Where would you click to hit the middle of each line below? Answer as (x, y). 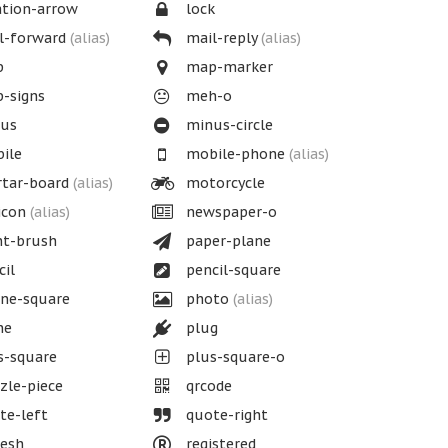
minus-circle (228, 125)
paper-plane (227, 241)
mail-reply (222, 38)
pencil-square (232, 270)
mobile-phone (236, 154)
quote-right (225, 415)
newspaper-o (230, 212)
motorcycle (224, 183)
